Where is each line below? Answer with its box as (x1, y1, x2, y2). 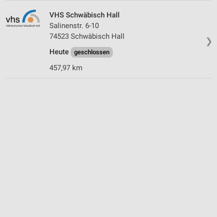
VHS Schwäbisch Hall (49, 10, 120, 19)
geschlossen (74, 48, 109, 56)
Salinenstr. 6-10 (49, 21, 99, 30)
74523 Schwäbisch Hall (49, 31, 124, 41)
